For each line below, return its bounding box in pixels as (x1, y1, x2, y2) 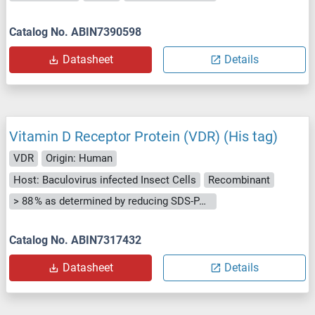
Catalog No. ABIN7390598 (9, 25, 141, 39)
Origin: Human (46, 152, 112, 165)
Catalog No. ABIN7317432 (9, 233, 141, 247)
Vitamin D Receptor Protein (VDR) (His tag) (9, 128, 278, 146)
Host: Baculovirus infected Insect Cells (13, 173, 196, 186)
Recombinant (208, 173, 270, 186)
